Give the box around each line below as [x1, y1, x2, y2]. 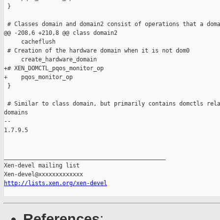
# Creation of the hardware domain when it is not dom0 [4, 47, 190, 55]
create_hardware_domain [4, 56, 97, 63]
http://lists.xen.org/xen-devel [4, 180, 107, 187]
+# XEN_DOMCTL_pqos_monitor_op [4, 65, 104, 72]
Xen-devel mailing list [4, 162, 80, 169]
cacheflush [4, 38, 55, 46]
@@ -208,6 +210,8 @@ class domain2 [4, 29, 117, 37]
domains [4, 109, 28, 116]
